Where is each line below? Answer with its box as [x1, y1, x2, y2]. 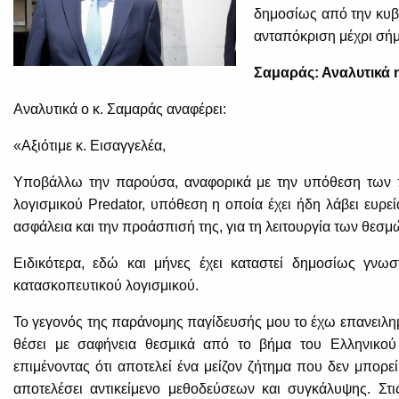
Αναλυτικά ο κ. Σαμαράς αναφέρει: [13, 102, 226, 118]
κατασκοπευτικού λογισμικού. [13, 278, 199, 294]
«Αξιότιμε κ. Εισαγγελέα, [13, 138, 166, 154]
